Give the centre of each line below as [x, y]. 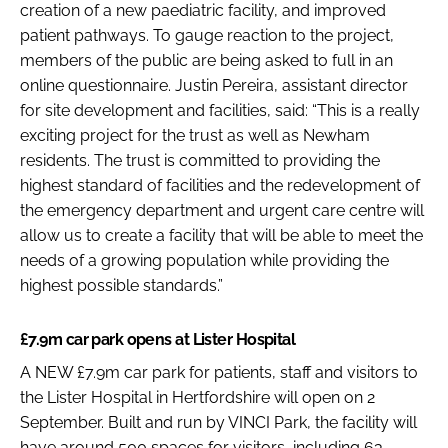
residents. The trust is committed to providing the [200, 160]
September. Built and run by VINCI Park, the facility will [218, 422]
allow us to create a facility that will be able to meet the [221, 235]
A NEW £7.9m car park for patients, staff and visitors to [219, 372]
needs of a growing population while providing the [204, 260]
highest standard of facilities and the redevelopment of [220, 185]
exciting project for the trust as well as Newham [195, 135]
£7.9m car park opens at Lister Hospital [158, 339]
